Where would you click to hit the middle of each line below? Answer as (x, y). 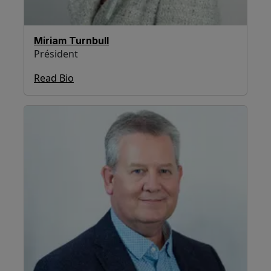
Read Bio (54, 78)
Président (56, 54)
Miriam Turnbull (71, 40)
